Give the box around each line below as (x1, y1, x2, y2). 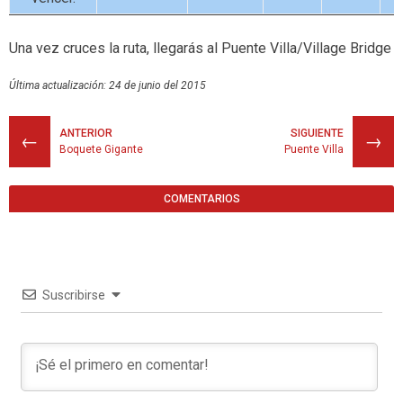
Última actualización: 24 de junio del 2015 (9, 79, 206, 92)
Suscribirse (41, 288, 105, 302)
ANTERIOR (59, 127, 112, 139)
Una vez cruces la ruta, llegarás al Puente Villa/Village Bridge (9, 40, 391, 57)
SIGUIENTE (291, 127, 344, 139)
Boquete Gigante (59, 143, 143, 156)
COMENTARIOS (163, 193, 240, 205)
